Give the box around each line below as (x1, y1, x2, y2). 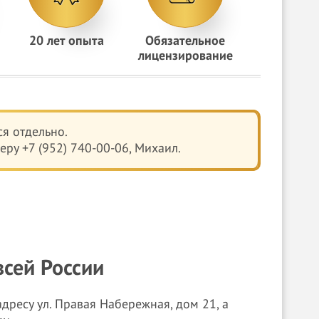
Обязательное (145, 33, 226, 48)
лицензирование (137, 48, 233, 63)
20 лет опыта (28, 33, 104, 48)
